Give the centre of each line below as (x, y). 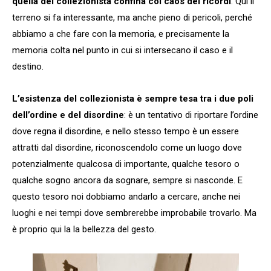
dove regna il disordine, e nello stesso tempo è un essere (126, 131)
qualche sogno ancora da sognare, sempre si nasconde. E (127, 180)
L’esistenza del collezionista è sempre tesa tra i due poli (133, 98)
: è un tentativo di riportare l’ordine (191, 115)
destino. (28, 66)
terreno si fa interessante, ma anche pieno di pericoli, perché (132, 17)
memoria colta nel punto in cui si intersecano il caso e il (122, 50)
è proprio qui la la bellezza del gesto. (84, 229)
